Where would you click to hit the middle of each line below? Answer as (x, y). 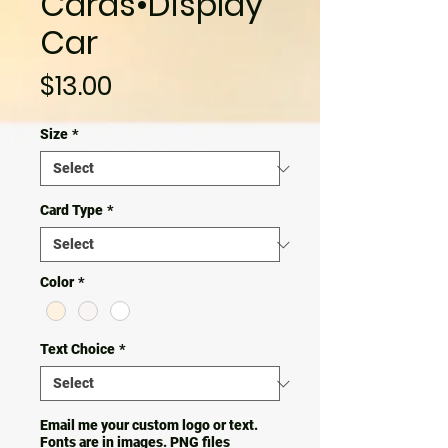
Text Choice (77, 349)
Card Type (71, 210)
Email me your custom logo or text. (149, 425)
